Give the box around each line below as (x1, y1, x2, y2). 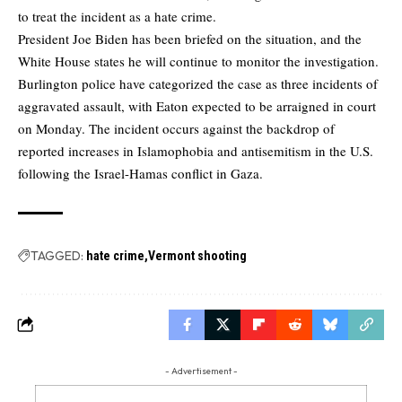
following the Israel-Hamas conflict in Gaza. (18, 163, 263, 182)
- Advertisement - (164, 364, 238, 377)
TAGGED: (31, 247, 83, 264)
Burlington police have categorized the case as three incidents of (18, 74, 378, 92)
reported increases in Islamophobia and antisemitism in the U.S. (18, 141, 373, 160)
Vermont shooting (148, 248, 247, 263)
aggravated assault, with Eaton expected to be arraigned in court (18, 96, 376, 115)
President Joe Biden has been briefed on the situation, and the (18, 29, 362, 48)
